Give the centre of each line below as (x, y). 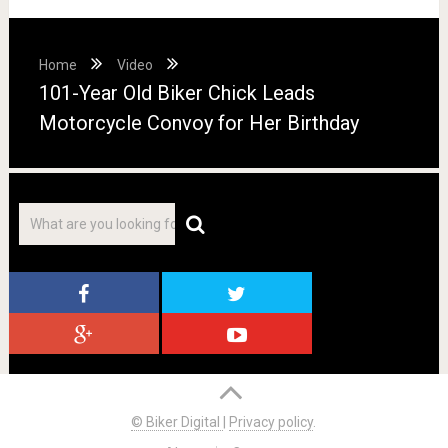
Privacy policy (271, 421)
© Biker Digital (177, 421)
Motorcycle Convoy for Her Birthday (198, 122)
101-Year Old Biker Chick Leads (176, 92)
